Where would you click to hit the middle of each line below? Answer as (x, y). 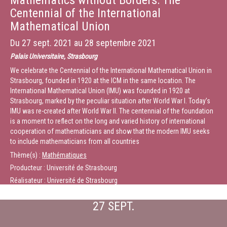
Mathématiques (64, 155)
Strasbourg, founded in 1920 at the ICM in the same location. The (103, 81)
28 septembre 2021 (120, 43)
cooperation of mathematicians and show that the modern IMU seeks (110, 131)
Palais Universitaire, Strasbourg (54, 56)
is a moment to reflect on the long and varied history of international (108, 121)
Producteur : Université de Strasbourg (64, 168)
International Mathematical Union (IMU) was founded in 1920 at (100, 91)
